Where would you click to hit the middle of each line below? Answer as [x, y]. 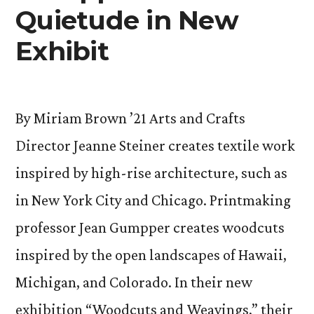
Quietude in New [127, 20]
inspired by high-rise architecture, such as [151, 173]
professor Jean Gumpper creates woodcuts [150, 227]
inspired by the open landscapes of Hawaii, [151, 255]
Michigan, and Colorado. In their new [134, 282]
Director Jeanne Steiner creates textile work [155, 145]
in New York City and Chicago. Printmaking [153, 200]
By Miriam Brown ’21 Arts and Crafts [130, 118]
